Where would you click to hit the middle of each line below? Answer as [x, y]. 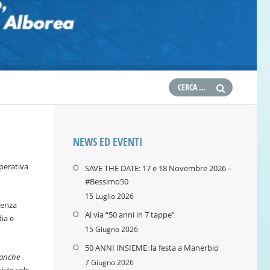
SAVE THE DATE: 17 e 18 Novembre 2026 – [159, 168]
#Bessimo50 [107, 181]
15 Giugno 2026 [112, 229]
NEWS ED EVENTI [108, 142]
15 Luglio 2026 [110, 196]
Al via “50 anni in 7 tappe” [130, 214]
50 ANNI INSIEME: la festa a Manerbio [152, 247]
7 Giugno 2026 [110, 262]
